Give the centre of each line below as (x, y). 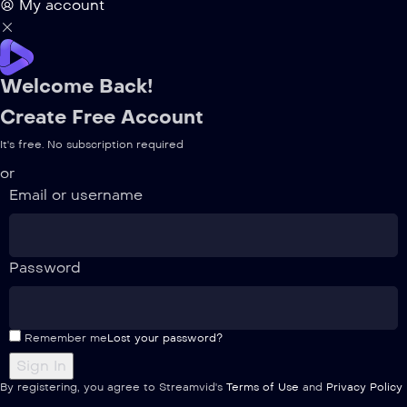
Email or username (76, 195)
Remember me (64, 338)
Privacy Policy (364, 387)
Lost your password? (165, 338)
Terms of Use (263, 387)
